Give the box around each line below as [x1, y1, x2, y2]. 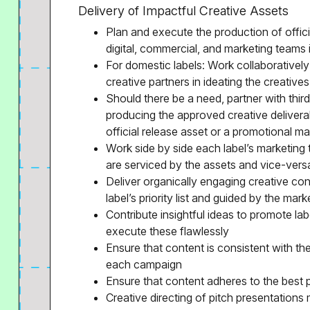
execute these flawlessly [106, 224, 229, 238]
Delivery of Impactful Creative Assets [78, 3, 289, 18]
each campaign [106, 257, 182, 271]
